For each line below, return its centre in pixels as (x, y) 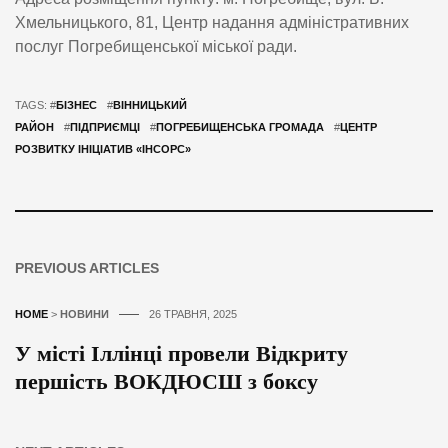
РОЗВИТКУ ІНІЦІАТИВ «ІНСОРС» (103, 149)
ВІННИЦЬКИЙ (150, 105)
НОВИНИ (84, 314)
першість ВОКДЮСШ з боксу (166, 382)
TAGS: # (35, 105)
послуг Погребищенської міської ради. (156, 47)
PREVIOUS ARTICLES (87, 268)
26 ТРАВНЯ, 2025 (193, 314)
